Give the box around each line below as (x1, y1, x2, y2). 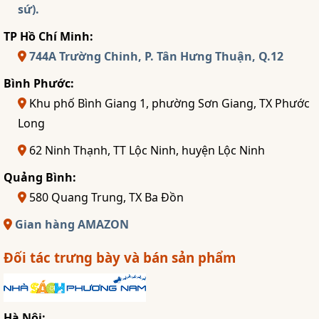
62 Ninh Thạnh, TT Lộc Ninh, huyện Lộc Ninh (26, 142, 265, 159)
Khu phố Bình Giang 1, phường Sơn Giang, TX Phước (26, 95, 310, 112)
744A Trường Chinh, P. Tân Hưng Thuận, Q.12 (29, 48, 283, 65)
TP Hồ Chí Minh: (4, 28, 93, 45)
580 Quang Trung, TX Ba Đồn (26, 189, 184, 206)
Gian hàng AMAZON (15, 216, 129, 233)
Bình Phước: (4, 75, 74, 92)
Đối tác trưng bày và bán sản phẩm (4, 249, 236, 267)
